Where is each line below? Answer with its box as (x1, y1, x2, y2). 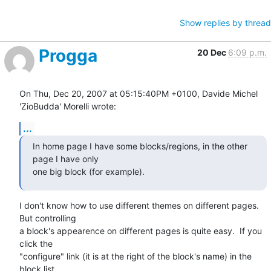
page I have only (33, 153, 101, 164)
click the (19, 238, 53, 249)
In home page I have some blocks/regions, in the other (33, 140, 247, 151)
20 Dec (197, 47, 228, 57)
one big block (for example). (33, 166, 145, 177)
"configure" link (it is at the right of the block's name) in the (19, 250, 252, 261)
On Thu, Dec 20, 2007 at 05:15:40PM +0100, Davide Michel (19, 88, 258, 99)
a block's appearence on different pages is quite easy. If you (19, 225, 262, 236)
